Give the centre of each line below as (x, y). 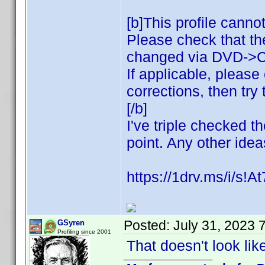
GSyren (71, 223)
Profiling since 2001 (84, 232)
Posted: (148, 225)
